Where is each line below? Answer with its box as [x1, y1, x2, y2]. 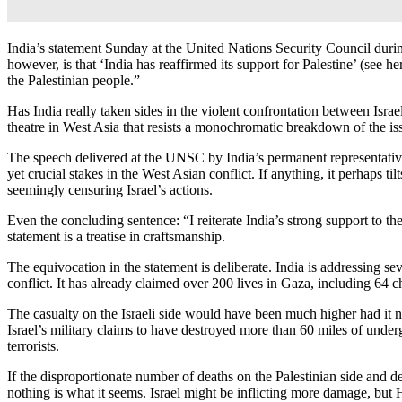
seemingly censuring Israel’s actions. [7, 181, 213, 197]
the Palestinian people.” [7, 72, 140, 88]
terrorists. [7, 337, 59, 354]
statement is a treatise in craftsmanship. [7, 228, 225, 244]
